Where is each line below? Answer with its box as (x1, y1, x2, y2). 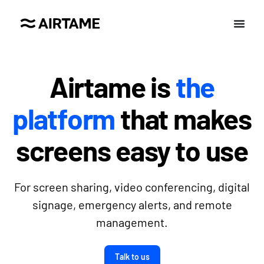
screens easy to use (15, 133, 249, 167)
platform (12, 101, 115, 136)
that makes (115, 101, 252, 136)
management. (96, 215, 168, 229)
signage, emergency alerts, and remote (32, 197, 232, 212)
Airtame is (49, 70, 176, 104)
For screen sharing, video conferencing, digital (14, 180, 250, 194)
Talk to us (114, 252, 150, 262)
